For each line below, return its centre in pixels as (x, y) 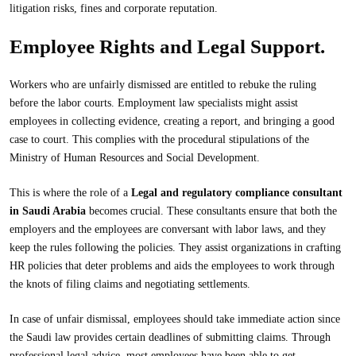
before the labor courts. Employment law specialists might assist (154, 103)
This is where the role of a (70, 193)
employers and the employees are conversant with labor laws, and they (168, 229)
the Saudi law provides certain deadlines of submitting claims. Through (170, 337)
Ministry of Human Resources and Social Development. (135, 158)
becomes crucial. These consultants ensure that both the (211, 211)
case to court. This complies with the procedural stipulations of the (159, 139)
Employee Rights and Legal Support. (167, 46)
